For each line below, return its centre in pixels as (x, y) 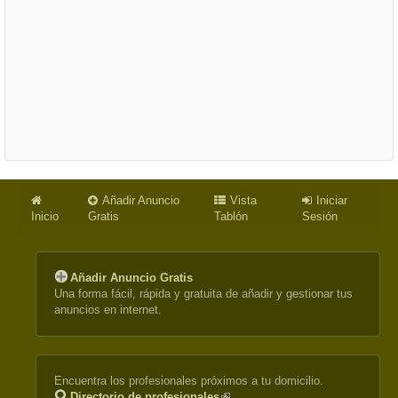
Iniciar (331, 200)
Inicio (45, 216)
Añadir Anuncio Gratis (131, 278)
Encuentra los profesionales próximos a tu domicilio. (189, 381)
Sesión (319, 216)
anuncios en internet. (108, 310)
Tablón (231, 216)
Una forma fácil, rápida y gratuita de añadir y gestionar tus (203, 294)
